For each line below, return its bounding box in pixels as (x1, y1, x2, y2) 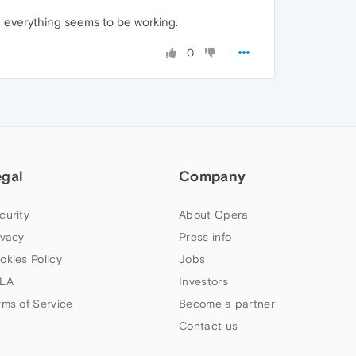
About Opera (179, 208, 249, 222)
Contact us (179, 319, 238, 333)
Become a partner (179, 297, 275, 311)
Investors (179, 275, 228, 288)
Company (179, 168, 246, 185)
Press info (179, 230, 232, 244)
